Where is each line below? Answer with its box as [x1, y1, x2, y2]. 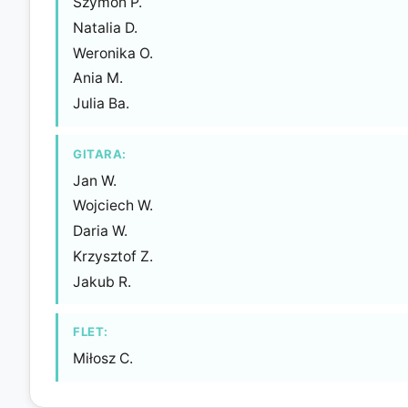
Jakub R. [73, 272, 131, 291]
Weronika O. [73, 44, 153, 62]
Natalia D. [73, 18, 138, 36]
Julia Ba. [73, 95, 129, 113]
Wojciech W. [73, 197, 153, 215]
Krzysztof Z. [73, 247, 153, 265]
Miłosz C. [73, 349, 133, 367]
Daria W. [73, 222, 127, 240]
